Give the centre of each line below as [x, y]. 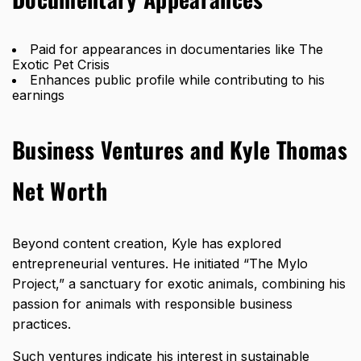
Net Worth [60, 190]
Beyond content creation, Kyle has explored [147, 243]
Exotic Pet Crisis [61, 64]
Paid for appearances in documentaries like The [176, 49]
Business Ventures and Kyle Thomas [180, 149]
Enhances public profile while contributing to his [177, 79]
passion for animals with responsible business [152, 303]
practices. [44, 324]
